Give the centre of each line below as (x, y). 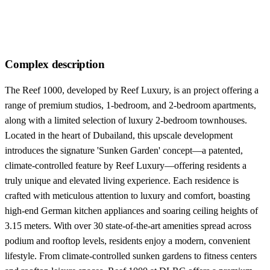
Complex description (55, 64)
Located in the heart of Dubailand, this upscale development (119, 135)
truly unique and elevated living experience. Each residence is (122, 180)
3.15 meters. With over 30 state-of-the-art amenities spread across (128, 225)
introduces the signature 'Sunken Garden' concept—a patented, (124, 150)
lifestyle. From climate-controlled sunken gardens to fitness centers (131, 256)
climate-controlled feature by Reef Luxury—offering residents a (126, 165)
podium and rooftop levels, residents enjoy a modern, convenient (127, 240)
